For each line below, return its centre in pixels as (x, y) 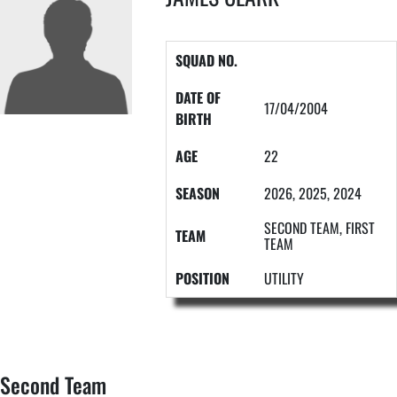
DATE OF (198, 97)
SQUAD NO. (206, 60)
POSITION (202, 278)
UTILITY (284, 278)
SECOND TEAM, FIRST (319, 227)
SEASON (197, 193)
